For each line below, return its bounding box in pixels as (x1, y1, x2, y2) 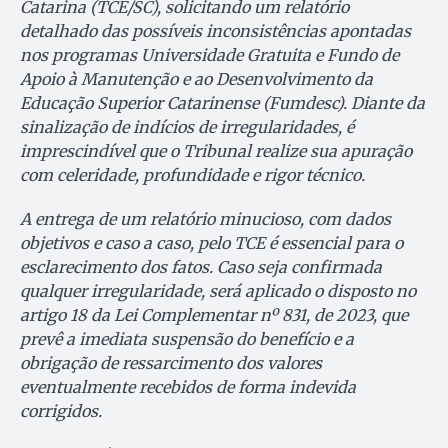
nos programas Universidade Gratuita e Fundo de (20, 45, 399, 66)
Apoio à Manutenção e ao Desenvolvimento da (20, 69, 373, 90)
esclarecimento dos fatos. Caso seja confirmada (20, 257, 382, 278)
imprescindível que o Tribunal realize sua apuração (20, 141, 412, 162)
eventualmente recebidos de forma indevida (20, 377, 356, 398)
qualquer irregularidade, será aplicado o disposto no (20, 281, 416, 302)
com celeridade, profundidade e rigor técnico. (20, 165, 365, 186)
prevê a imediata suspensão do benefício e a (20, 329, 354, 350)
